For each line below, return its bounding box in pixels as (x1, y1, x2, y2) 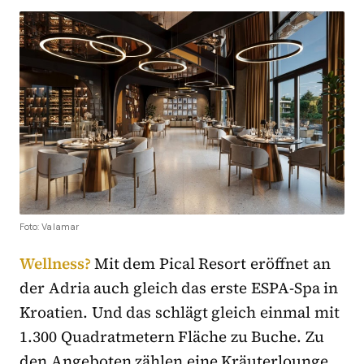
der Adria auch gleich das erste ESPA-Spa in (19, 277, 339, 299)
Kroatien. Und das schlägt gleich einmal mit (19, 301, 340, 323)
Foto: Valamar (19, 221, 80, 233)
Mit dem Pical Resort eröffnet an (93, 253, 331, 275)
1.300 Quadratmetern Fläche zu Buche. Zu (19, 326, 325, 348)
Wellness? (19, 253, 94, 275)
